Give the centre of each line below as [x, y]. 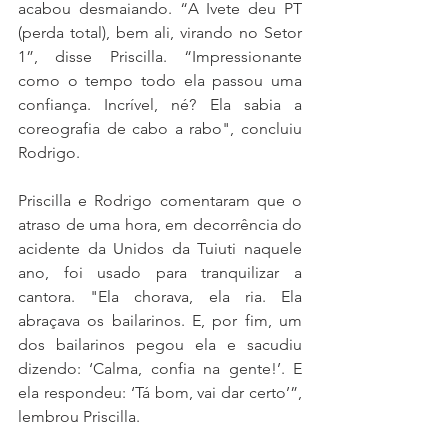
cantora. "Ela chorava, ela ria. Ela [160, 297]
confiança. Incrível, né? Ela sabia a [160, 105]
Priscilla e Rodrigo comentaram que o [160, 201]
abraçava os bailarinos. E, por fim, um [160, 321]
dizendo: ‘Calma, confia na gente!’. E [160, 369]
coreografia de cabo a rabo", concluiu [160, 129]
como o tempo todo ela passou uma [160, 81]
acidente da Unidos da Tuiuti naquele [160, 249]
